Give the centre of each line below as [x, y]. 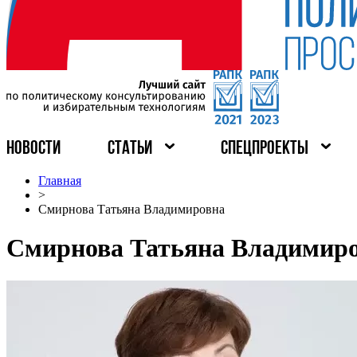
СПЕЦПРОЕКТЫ [265, 149]
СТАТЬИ [129, 149]
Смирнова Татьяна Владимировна [131, 209]
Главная [60, 180]
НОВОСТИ [33, 149]
